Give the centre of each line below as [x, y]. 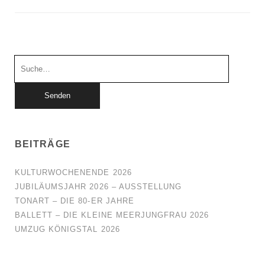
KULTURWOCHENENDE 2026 [73, 172]
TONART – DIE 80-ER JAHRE [74, 201]
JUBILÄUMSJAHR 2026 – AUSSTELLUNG [98, 187]
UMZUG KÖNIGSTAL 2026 [67, 229]
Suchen [30, 62]
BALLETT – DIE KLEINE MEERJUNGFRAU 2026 [112, 215]
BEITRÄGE [43, 144]
